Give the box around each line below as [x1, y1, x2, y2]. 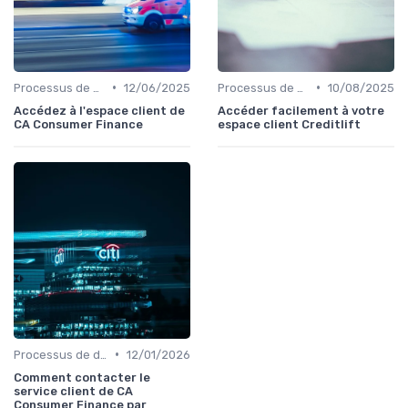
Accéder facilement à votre [218, 103, 384, 117]
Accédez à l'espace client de [14, 103, 185, 117]
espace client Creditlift [218, 117, 361, 131]
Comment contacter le [14, 370, 150, 384]
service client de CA [14, 383, 133, 398]
